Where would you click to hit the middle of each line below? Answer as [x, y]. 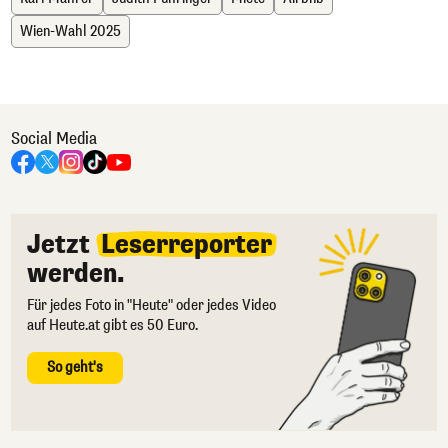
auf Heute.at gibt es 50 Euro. [112, 326]
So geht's [75, 368]
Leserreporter [186, 245]
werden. [76, 274]
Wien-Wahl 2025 [70, 32]
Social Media [54, 139]
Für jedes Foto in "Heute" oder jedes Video [151, 306]
